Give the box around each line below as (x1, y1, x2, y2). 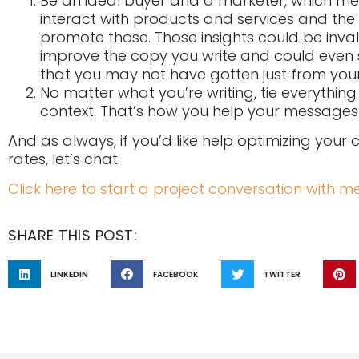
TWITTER (263, 268, 301, 280)
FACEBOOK (152, 268, 199, 280)
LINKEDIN (50, 268, 88, 280)
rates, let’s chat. (8, 149, 120, 170)
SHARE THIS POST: (8, 224, 137, 245)
